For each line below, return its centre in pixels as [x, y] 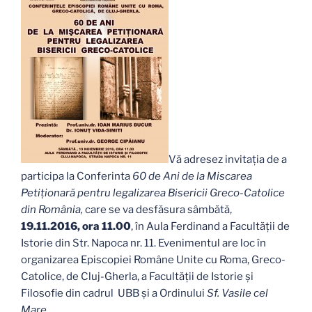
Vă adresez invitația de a [228, 159]
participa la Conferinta [77, 176]
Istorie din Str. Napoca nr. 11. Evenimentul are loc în [143, 243]
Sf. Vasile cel [237, 293]
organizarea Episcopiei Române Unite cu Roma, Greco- [153, 259]
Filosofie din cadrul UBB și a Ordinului [114, 293]
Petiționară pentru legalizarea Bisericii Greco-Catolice [153, 193]
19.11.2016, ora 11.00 [76, 226]
